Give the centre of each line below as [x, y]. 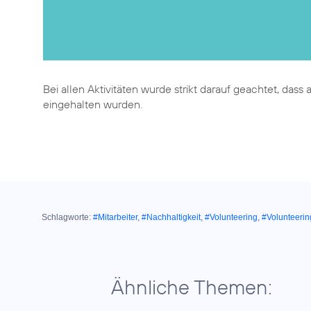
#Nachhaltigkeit [171, 218]
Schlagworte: [66, 218]
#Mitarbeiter [115, 218]
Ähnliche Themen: [192, 287]
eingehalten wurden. [93, 104]
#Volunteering [231, 218]
